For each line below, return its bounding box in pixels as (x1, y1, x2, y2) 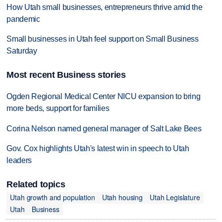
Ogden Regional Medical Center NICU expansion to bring (6, 92, 201, 101)
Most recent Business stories (6, 69, 126, 80)
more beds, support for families (6, 104, 110, 112)
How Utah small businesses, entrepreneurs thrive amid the (6, 2, 203, 11)
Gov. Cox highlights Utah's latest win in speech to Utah (6, 144, 189, 153)
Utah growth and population (10, 192, 95, 203)
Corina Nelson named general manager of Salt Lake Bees (6, 124, 202, 133)
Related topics (6, 179, 65, 189)
